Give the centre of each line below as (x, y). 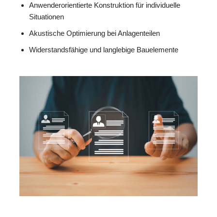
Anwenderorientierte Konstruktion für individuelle (105, 5)
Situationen (46, 17)
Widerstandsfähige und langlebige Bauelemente (104, 50)
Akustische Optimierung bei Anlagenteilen (94, 33)
